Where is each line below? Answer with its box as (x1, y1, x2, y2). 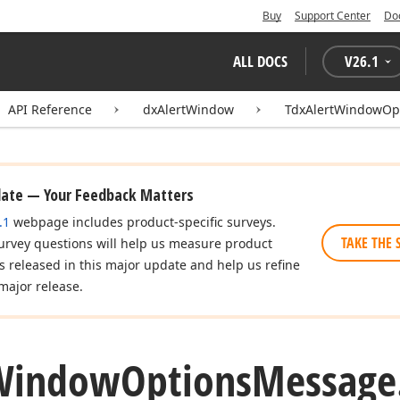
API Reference (8, 101, 92, 118)
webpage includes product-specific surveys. (10, 213, 276, 230)
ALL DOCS (233, 51, 287, 71)
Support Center (295, 8, 371, 23)
